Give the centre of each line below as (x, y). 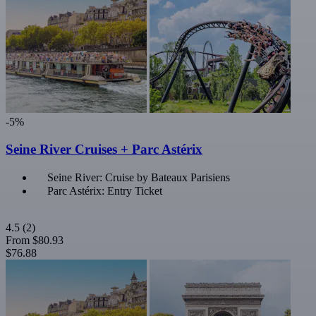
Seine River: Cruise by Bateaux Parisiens (139, 177)
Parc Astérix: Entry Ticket (105, 190)
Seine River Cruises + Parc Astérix (104, 150)
